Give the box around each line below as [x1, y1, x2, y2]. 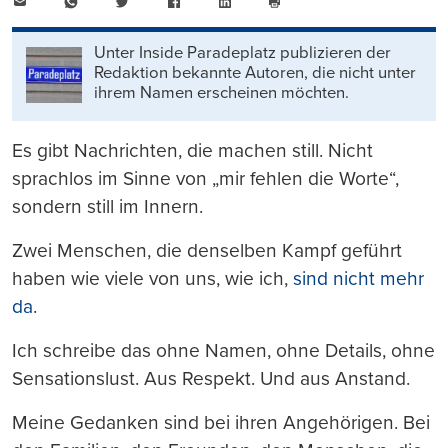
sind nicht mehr [293, 266, 424, 290]
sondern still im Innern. [12, 194, 203, 218]
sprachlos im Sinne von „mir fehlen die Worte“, [12, 166, 399, 190]
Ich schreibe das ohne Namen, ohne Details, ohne [12, 338, 435, 362]
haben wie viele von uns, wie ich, [12, 266, 293, 290]
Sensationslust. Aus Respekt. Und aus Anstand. [12, 366, 410, 390]
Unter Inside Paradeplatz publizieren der [94, 43, 392, 63]
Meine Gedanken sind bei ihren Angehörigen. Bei [12, 410, 430, 434]
